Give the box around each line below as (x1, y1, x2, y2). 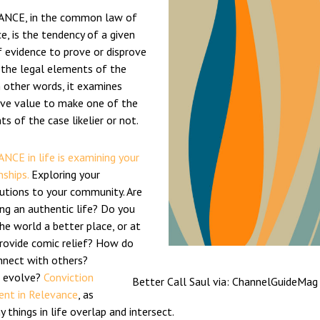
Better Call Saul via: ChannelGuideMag (132, 274, 318, 289)
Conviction (44, 270, 94, 284)
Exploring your (31, 167, 100, 181)
